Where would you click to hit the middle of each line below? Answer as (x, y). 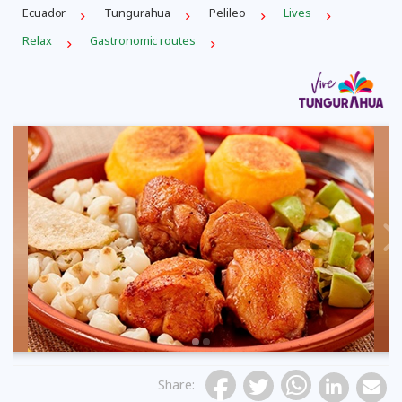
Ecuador (44, 12)
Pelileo (227, 12)
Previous (75, 245)
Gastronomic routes (143, 40)
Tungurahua (138, 12)
